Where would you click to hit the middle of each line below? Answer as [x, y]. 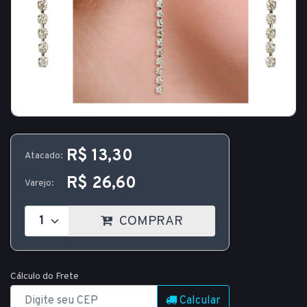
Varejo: [39, 183]
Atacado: [44, 156]
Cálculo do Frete [45, 277]
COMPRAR [149, 221]
